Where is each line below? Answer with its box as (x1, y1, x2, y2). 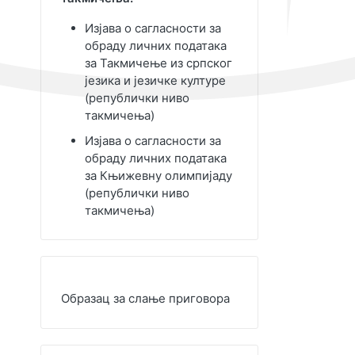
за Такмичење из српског (85, 55, 232, 71)
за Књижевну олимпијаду (85, 168, 232, 183)
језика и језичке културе (85, 73, 226, 88)
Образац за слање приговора (61, 291, 230, 306)
